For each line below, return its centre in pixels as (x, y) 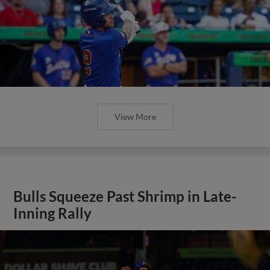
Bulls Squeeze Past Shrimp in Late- (125, 196)
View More (135, 116)
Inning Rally (53, 213)
